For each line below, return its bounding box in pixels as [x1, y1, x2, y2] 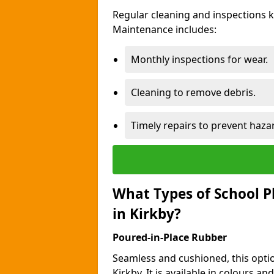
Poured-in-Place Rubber [113, 231, 227, 244]
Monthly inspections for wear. [131, 53, 268, 66]
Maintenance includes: [113, 23, 217, 36]
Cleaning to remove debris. [131, 86, 256, 99]
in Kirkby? [113, 204, 181, 223]
